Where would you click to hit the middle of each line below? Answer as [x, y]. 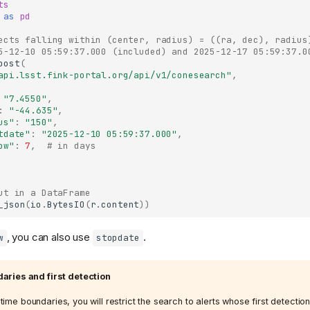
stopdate [118, 238]
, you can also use [49, 237]
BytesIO [66, 205]
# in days [71, 146]
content [120, 205]
